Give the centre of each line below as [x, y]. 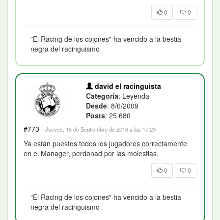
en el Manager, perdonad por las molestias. [91, 153]
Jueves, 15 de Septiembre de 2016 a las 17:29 [100, 129]
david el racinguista [127, 86]
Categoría [102, 96]
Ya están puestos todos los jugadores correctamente [105, 143]
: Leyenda [134, 96]
